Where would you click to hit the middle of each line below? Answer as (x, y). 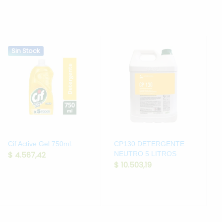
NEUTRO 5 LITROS (145, 153)
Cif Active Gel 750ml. (40, 143)
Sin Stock (26, 51)
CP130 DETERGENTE (149, 143)
